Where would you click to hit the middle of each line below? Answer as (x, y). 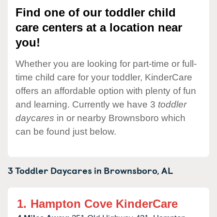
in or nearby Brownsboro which (120, 118)
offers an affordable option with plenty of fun (106, 91)
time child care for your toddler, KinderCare (104, 77)
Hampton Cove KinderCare (104, 203)
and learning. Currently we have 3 (87, 104)
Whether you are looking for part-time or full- (106, 63)
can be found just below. (66, 131)
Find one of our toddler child (96, 13)
